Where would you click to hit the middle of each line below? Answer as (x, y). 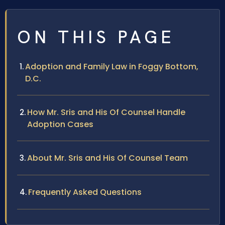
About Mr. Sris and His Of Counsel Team (107, 158)
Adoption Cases (60, 125)
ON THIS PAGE (96, 37)
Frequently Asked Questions (85, 192)
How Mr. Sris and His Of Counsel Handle (106, 113)
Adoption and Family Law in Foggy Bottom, (112, 67)
